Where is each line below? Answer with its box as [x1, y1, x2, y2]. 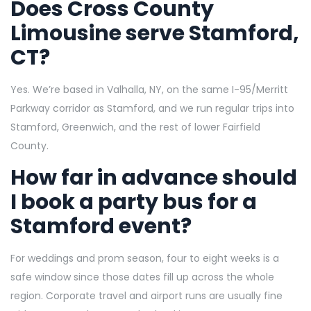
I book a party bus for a [10, 187, 257, 217]
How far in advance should [10, 163, 297, 193]
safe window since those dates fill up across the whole [10, 270, 274, 285]
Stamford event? [10, 212, 192, 242]
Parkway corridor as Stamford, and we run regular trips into [10, 101, 294, 116]
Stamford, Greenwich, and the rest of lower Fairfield [10, 120, 260, 135]
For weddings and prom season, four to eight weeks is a [10, 251, 279, 266]
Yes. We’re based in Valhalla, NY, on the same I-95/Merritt [10, 83, 288, 97]
